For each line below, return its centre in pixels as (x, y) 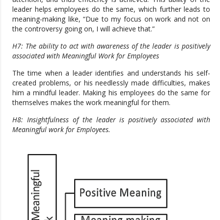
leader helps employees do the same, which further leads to (111, 9)
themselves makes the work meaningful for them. (91, 102)
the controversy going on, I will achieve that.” (83, 28)
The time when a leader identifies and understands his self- (111, 73)
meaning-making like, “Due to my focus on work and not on (111, 19)
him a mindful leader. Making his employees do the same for (111, 92)
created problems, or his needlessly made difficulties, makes (111, 82)
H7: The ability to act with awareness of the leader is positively (111, 46)
